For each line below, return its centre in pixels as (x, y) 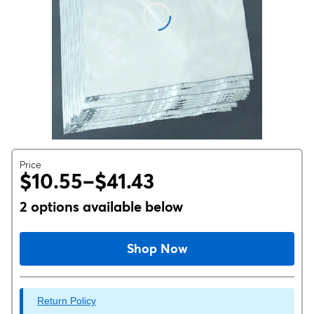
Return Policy (67, 301)
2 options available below (101, 206)
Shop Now (157, 248)
